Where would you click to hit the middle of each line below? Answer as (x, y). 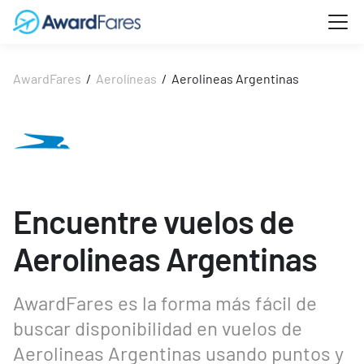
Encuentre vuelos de (154, 221)
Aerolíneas (126, 78)
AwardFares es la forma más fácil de (165, 303)
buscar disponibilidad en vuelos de (158, 328)
